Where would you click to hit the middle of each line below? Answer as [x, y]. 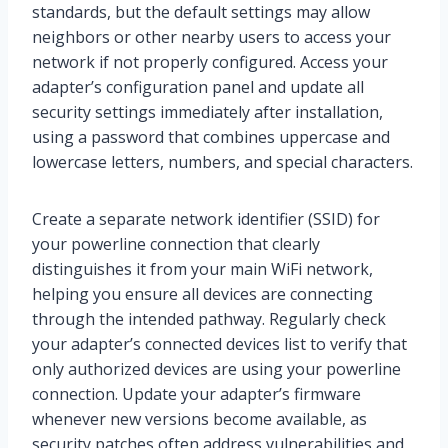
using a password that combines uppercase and [211, 137]
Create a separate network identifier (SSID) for [206, 219]
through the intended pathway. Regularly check [209, 319]
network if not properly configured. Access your [210, 62]
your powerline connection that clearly [176, 244]
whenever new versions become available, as [199, 419]
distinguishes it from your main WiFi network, [202, 269]
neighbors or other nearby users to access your [211, 37]
